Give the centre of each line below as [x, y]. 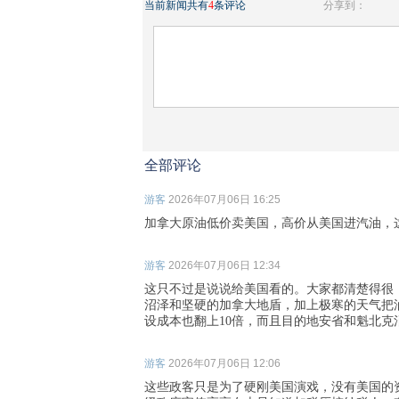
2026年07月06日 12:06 [224, 363]
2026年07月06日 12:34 [224, 265]
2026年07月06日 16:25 [224, 199]
